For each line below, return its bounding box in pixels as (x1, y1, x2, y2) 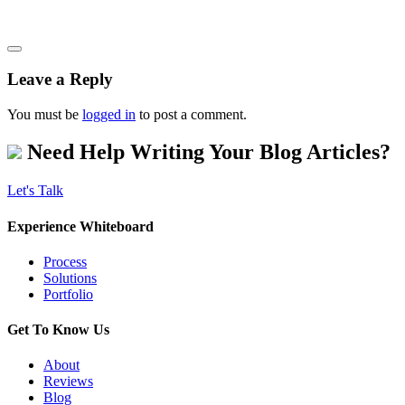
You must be (7, 106, 82, 122)
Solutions (43, 269, 97, 286)
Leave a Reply (7, 69, 113, 89)
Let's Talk (7, 183, 63, 199)
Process (43, 253, 87, 269)
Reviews (43, 373, 93, 390)
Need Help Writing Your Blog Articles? (22, 140, 391, 165)
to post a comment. (136, 106, 247, 122)
